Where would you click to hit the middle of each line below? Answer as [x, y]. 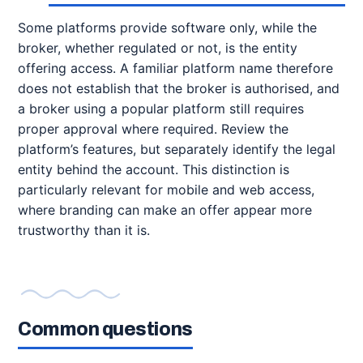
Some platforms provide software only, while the [167, 28]
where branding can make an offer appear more [165, 210]
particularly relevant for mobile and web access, [166, 190]
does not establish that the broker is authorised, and [179, 88]
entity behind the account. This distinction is [154, 169]
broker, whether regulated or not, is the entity [158, 48]
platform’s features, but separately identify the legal [177, 149]
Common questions [105, 329]
